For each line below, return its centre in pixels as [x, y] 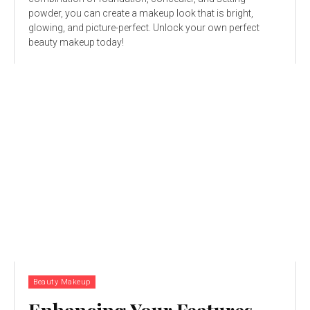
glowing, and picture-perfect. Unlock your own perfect [144, 28]
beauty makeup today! [76, 43]
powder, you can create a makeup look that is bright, [141, 13]
